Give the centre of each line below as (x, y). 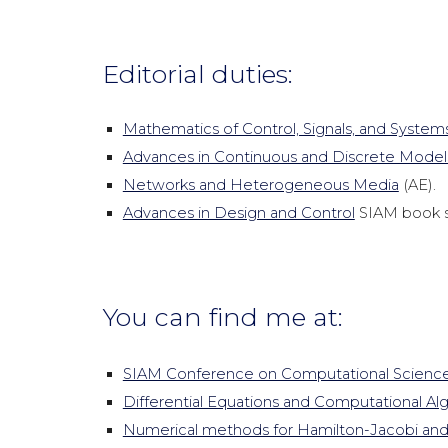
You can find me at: (222, 316)
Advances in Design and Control (238, 213)
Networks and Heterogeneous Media (260, 185)
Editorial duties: (197, 73)
